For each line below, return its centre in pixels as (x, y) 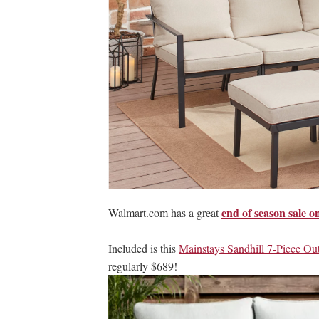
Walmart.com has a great (165, 213)
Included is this (143, 249)
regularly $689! (143, 266)
